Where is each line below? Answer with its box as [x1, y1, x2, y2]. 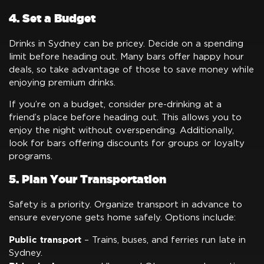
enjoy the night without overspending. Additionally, [9, 126, 234, 135]
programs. [9, 151, 52, 161]
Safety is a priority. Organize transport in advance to [9, 200, 242, 209]
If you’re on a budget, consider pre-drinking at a [9, 100, 222, 109]
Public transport [9, 234, 81, 245]
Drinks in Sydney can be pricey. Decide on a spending [9, 39, 243, 48]
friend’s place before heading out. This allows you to [9, 113, 242, 122]
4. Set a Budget [9, 12, 95, 25]
